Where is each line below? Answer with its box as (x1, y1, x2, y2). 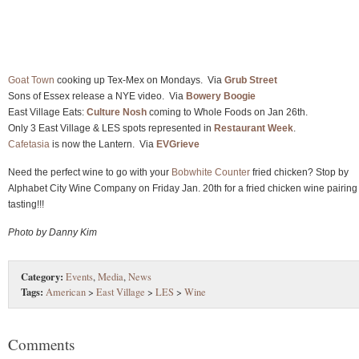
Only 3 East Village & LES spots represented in (8, 122, 214, 134)
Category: (21, 268, 63, 284)
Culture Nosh (87, 106, 147, 118)
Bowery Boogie (186, 90, 256, 102)
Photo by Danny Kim (8, 226, 97, 238)
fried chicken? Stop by (250, 166, 349, 178)
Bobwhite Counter (171, 166, 250, 178)
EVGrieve (156, 138, 200, 150)
